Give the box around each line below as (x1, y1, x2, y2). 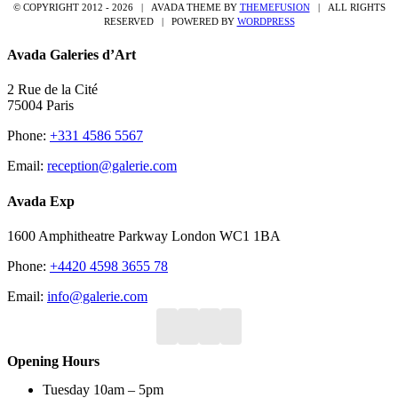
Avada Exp (7, 193, 75, 209)
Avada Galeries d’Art (7, 47, 136, 63)
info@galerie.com (47, 288, 147, 304)
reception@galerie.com (47, 158, 177, 174)
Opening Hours (7, 354, 99, 370)
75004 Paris (7, 98, 74, 114)
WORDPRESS (236, 15, 295, 27)
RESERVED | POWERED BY (103, 15, 237, 27)
